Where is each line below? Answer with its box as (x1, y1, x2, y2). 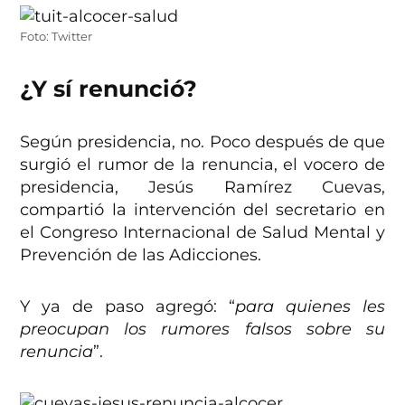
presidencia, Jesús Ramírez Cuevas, (20, 177, 385, 198)
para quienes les (234, 297, 385, 317)
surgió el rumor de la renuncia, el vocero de (20, 155, 385, 175)
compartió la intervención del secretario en (20, 200, 385, 221)
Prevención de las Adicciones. (20, 245, 262, 266)
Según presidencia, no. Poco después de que (20, 132, 385, 153)
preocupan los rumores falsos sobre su (20, 319, 385, 340)
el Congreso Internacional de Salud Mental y (20, 222, 385, 243)
